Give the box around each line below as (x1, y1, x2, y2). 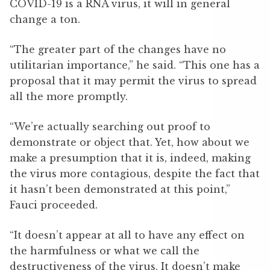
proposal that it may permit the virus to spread (10, 75, 257, 87)
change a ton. (10, 13, 80, 26)
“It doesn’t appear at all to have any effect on (10, 229, 245, 242)
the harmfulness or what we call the (10, 245, 199, 257)
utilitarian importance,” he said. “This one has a (10, 59, 260, 72)
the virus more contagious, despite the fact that (10, 168, 260, 180)
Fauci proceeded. (10, 199, 98, 212)
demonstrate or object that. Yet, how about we (10, 136, 250, 149)
